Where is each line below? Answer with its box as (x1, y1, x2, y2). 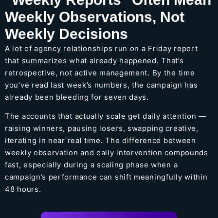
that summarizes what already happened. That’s (5, 55, 184, 65)
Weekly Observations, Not (5, 8, 184, 25)
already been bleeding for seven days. (5, 92, 149, 102)
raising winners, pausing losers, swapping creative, (5, 123, 199, 133)
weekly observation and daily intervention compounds (5, 147, 208, 157)
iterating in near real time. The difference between (5, 135, 196, 145)
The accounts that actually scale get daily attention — (5, 111, 206, 121)
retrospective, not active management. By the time (5, 68, 195, 77)
